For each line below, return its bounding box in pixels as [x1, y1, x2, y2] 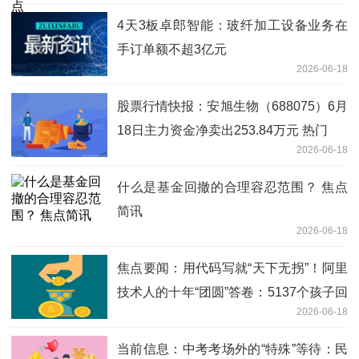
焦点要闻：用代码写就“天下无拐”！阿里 [117, 261, 348, 276]
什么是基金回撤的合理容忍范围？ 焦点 [117, 180, 348, 195]
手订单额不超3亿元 [117, 42, 227, 57]
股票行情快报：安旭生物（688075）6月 [117, 99, 348, 114]
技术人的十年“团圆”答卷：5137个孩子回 [117, 285, 348, 300]
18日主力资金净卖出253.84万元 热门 [117, 123, 328, 138]
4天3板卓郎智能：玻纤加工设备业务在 [117, 18, 348, 33]
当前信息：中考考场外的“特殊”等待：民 [117, 342, 348, 357]
